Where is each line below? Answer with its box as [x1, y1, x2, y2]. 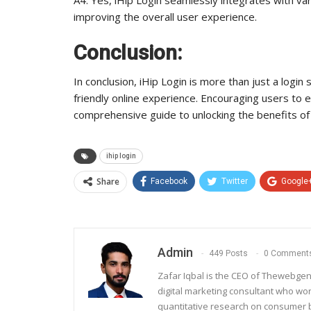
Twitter [221, 176, 248, 186]
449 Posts [209, 248, 248, 258]
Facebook [151, 176, 187, 186]
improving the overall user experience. [74, 9, 257, 24]
